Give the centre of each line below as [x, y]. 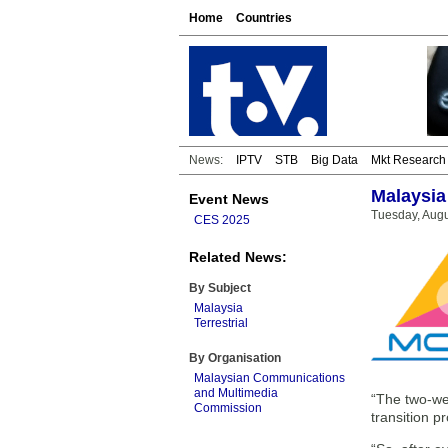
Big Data [334, 160]
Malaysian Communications [269, 378]
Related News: [238, 257]
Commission [228, 408]
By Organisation [235, 358]
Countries [264, 18]
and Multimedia [236, 393]
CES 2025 [222, 220]
